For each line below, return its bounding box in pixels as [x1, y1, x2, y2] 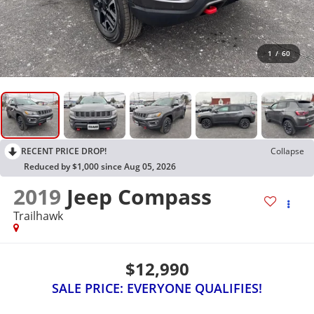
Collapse [271, 144, 304, 157]
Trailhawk [13, 208, 63, 224]
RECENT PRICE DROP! [21, 144, 107, 157]
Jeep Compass [66, 182, 212, 212]
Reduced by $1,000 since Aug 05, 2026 [24, 160, 176, 172]
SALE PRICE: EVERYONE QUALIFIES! [52, 279, 262, 296]
